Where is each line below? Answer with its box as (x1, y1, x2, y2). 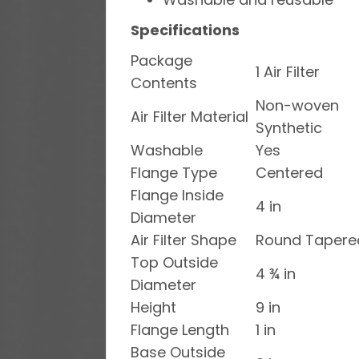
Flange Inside (131, 184, 224, 205)
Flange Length (131, 319, 229, 340)
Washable (131, 139, 203, 160)
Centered (256, 162, 323, 183)
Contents (131, 72, 197, 93)
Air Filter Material (131, 106, 248, 127)
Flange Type (131, 162, 217, 183)
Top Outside (131, 252, 218, 272)
